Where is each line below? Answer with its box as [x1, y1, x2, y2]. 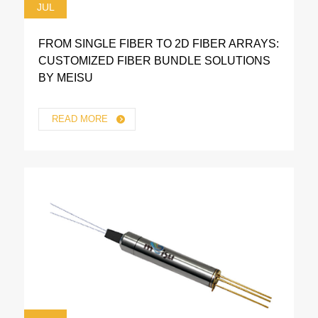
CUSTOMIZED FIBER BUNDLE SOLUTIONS [38, 54, 270, 67]
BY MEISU [38, 71, 93, 84]
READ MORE [52, 113, 111, 124]
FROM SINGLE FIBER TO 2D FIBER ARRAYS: [38, 37, 279, 50]
